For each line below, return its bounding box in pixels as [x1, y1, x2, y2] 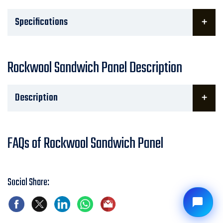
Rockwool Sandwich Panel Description [7, 57, 182, 80]
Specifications [15, 14, 68, 30]
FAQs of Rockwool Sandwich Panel [7, 132, 163, 156]
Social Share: [7, 175, 49, 191]
